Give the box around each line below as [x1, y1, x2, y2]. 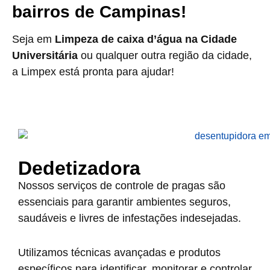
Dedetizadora [18, 157, 140, 179]
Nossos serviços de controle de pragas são [18, 179, 225, 192]
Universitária [12, 49, 78, 61]
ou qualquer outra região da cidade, [78, 49, 252, 61]
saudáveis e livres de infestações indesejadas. [18, 212, 241, 224]
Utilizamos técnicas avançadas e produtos [18, 246, 221, 259]
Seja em [12, 33, 55, 45]
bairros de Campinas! [12, 2, 186, 21]
